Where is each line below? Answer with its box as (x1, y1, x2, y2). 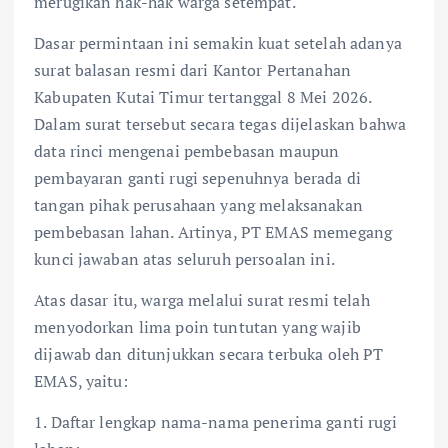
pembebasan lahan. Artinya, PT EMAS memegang (34, 220, 393, 243)
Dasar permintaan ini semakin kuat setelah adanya (34, 31, 402, 54)
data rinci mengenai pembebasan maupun (34, 139, 340, 162)
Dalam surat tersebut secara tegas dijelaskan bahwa (34, 112, 407, 135)
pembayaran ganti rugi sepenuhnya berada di (34, 166, 361, 189)
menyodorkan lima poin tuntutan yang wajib (34, 315, 361, 338)
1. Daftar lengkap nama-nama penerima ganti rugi (34, 410, 397, 433)
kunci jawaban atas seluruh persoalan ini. (34, 247, 335, 270)
